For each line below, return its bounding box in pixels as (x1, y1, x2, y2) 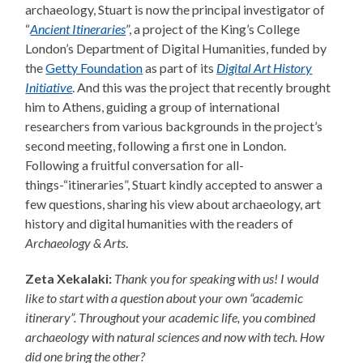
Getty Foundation (45, 60, 143, 76)
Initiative (25, 79, 73, 96)
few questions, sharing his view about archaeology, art (25, 196, 322, 212)
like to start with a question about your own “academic (25, 290, 304, 306)
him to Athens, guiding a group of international (25, 99, 280, 115)
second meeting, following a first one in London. (25, 138, 287, 154)
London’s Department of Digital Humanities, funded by (25, 41, 327, 57)
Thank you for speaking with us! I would (114, 271, 319, 287)
